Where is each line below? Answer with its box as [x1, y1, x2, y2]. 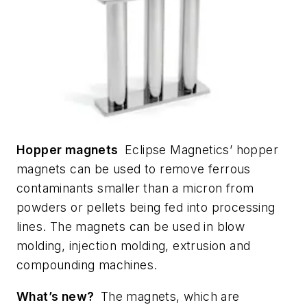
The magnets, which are [94, 288, 240, 304]
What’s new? [16, 288, 95, 304]
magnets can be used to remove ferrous [16, 162, 251, 177]
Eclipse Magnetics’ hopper [118, 143, 279, 158]
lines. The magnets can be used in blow [16, 219, 245, 234]
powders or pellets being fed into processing [16, 200, 275, 215]
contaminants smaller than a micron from [16, 181, 254, 196]
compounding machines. [16, 258, 158, 273]
